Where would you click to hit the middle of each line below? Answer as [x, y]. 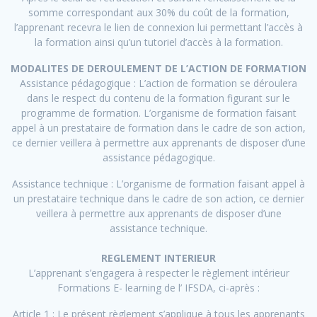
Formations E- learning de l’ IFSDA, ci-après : [158, 288]
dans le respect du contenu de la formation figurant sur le [158, 98]
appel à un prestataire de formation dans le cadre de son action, [158, 128]
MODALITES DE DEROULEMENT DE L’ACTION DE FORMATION [158, 69]
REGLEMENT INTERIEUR [158, 258]
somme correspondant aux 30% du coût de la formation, [158, 13]
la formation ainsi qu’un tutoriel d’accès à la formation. [158, 42]
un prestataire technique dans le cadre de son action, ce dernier [158, 199]
